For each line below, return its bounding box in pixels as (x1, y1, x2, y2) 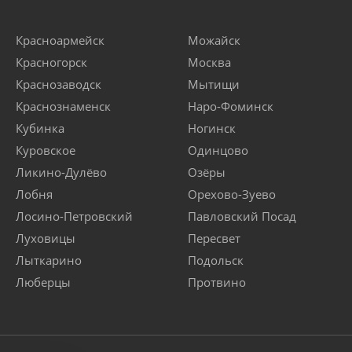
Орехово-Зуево (188, 186, 276, 203)
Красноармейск (16, 32, 104, 49)
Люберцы (16, 274, 71, 291)
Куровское (16, 142, 75, 159)
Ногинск (188, 120, 236, 137)
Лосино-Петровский (16, 208, 133, 225)
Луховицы (16, 230, 75, 247)
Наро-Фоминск (188, 98, 273, 115)
